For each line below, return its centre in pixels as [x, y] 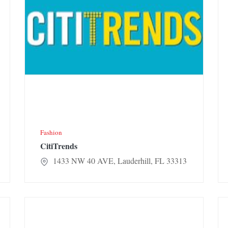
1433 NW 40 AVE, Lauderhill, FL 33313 [119, 161]
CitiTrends [59, 146]
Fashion [51, 133]
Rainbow [39, 203]
